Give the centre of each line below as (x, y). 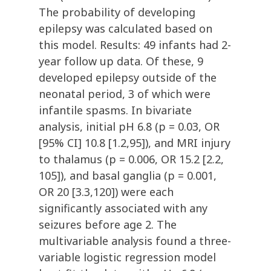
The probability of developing (117, 12)
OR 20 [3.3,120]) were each (106, 192)
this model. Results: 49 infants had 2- (135, 45)
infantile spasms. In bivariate (115, 110)
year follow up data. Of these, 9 (121, 61)
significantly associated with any (123, 208)
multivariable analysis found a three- (135, 241)
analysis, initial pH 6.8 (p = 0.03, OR (129, 127)
